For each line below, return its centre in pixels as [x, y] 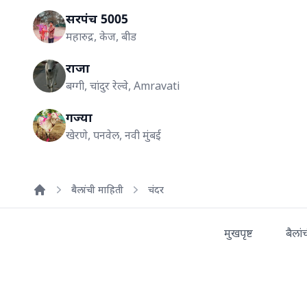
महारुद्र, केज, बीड [101, 36]
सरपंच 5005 [97, 18]
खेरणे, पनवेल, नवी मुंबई [113, 135]
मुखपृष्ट [238, 233]
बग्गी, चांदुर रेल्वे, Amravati [123, 85]
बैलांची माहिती [97, 189]
